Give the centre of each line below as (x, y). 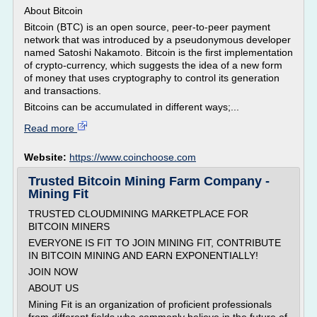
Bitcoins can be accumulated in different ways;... (132, 107)
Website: (47, 157)
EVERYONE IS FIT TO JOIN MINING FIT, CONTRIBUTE (155, 243)
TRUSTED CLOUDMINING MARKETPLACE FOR (138, 214)
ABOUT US (53, 288)
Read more (51, 128)
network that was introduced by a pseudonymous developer (157, 40)
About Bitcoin (53, 11)
